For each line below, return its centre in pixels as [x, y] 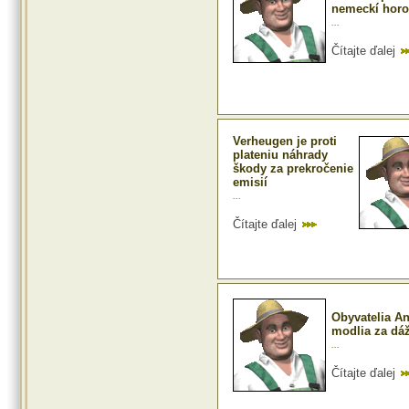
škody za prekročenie [293, 169]
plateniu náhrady [280, 155]
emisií [250, 183]
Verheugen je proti [285, 142]
